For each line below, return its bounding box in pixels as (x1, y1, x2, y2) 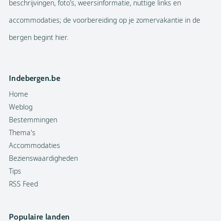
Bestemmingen (9, 115, 57, 124)
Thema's (9, 128, 36, 137)
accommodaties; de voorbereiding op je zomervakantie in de (9, 15, 200, 25)
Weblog (9, 102, 33, 111)
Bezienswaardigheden (9, 153, 78, 163)
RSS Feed (9, 179, 38, 188)
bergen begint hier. (9, 33, 68, 42)
